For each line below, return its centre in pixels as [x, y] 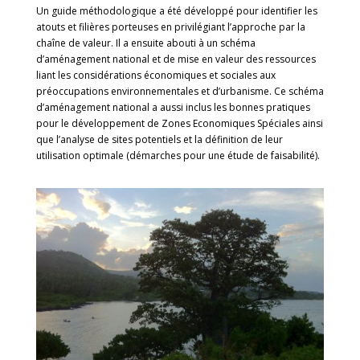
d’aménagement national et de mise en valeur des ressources [176, 59]
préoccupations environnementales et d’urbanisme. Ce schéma [180, 91]
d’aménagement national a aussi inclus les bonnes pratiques [173, 107]
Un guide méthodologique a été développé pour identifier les [176, 11]
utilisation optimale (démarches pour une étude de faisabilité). [178, 155]
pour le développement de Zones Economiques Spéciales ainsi [179, 123]
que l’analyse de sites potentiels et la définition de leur [159, 139]
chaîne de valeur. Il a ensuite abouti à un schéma [145, 43]
